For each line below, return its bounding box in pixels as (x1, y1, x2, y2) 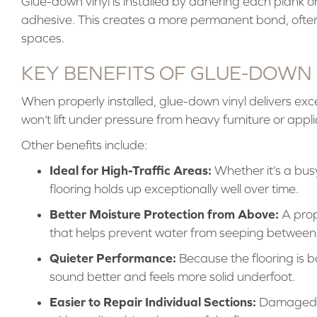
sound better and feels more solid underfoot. (49, 269, 295, 284)
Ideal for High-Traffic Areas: (49, 162, 212, 178)
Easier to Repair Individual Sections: (49, 294, 256, 309)
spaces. (21, 30, 64, 45)
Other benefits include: (21, 137, 147, 152)
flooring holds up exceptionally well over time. (49, 181, 299, 196)
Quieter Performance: (49, 250, 176, 265)
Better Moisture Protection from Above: (49, 206, 279, 221)
